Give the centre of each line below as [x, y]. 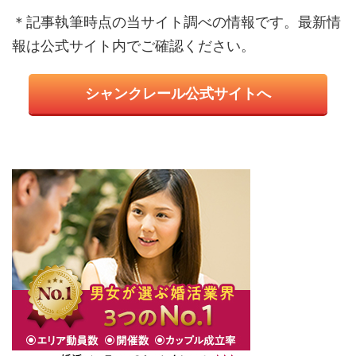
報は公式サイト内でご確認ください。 [133, 46]
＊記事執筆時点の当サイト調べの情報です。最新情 [176, 22]
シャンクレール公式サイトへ [178, 94]
